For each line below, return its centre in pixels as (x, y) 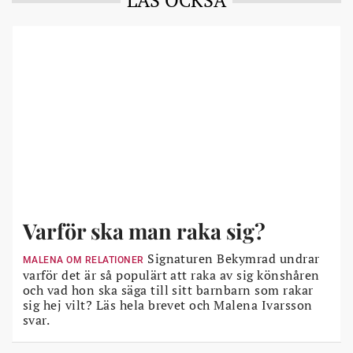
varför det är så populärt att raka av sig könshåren (171, 275)
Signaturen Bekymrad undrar (232, 258)
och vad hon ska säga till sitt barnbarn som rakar (168, 290)
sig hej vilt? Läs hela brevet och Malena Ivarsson (168, 305)
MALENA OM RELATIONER (84, 260)
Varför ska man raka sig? (144, 230)
